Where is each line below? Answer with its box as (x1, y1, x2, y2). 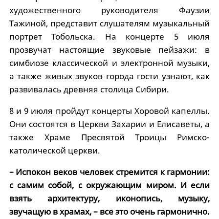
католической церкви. (9, 144, 100, 156)
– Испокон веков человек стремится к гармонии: (9, 166, 210, 177)
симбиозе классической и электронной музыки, (9, 57, 210, 68)
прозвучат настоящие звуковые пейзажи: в (9, 44, 210, 55)
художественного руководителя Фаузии (9, 4, 210, 16)
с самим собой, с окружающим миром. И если (9, 179, 210, 191)
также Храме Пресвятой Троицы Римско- (9, 131, 210, 143)
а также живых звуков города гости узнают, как (9, 70, 210, 82)
